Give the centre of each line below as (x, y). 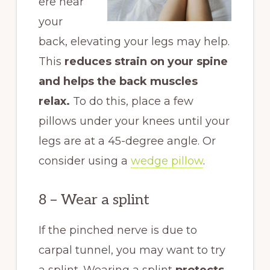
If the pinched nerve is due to (118, 230)
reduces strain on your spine (146, 61)
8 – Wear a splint (94, 199)
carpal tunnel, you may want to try (132, 250)
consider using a (84, 161)
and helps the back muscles (118, 81)
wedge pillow (167, 161)
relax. (54, 101)
